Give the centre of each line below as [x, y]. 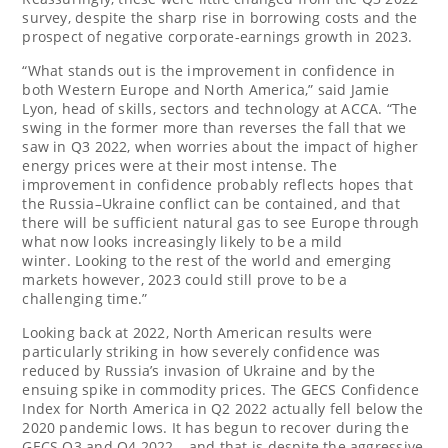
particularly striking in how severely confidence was [201, 351]
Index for [55, 408]
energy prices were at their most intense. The [179, 165]
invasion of [201, 370]
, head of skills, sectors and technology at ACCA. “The [236, 108]
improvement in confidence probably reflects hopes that [217, 184]
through [389, 222]
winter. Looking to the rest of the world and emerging [207, 260]
